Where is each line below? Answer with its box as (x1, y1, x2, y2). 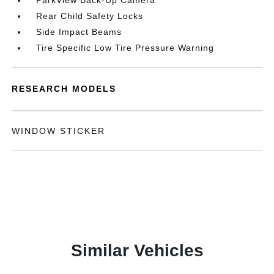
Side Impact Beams (36, 27, 122, 37)
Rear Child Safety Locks (36, 11, 144, 21)
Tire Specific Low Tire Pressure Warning (36, 43, 215, 53)
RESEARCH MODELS (12, 84, 117, 94)
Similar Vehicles (70, 241, 204, 260)
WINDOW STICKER (12, 126, 106, 136)
